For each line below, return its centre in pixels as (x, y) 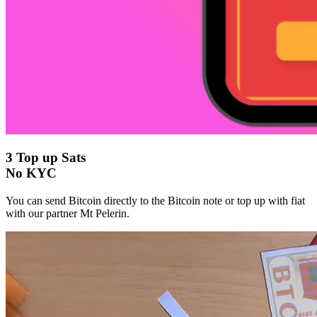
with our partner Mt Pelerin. (68, 213)
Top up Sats (49, 158)
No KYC (31, 173)
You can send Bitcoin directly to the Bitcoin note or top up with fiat (155, 201)
